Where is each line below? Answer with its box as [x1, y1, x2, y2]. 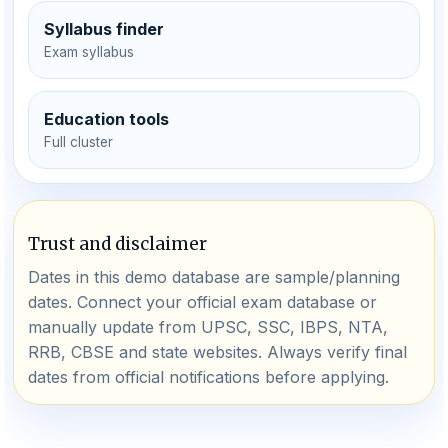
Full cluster [44, 134, 113, 150]
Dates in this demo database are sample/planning [28, 267, 400, 287]
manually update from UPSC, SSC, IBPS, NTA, [28, 317, 388, 337]
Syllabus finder [44, 19, 164, 39]
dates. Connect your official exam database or [28, 292, 377, 312]
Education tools [44, 109, 169, 129]
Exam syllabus [44, 44, 134, 60]
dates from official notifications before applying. [28, 367, 389, 387]
